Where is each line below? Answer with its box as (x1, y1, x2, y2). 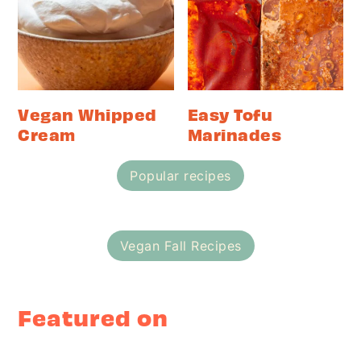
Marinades (187, 123, 281, 144)
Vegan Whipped (18, 103, 157, 124)
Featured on (18, 302, 169, 331)
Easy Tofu (187, 103, 272, 124)
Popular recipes (130, 167, 231, 184)
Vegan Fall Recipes (119, 237, 242, 254)
